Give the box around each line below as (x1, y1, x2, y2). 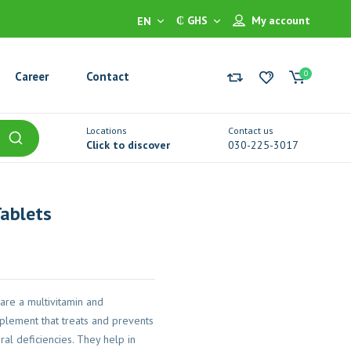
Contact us (228, 125, 273, 136)
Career (15, 68, 49, 84)
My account (251, 13, 310, 27)
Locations (86, 125, 127, 136)
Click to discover (86, 138, 170, 152)
